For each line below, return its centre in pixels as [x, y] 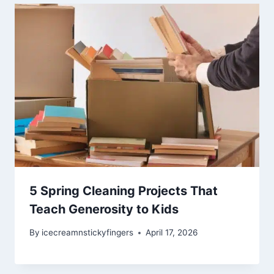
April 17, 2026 [172, 233]
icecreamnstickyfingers [88, 233]
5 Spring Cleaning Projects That [124, 191]
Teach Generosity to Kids [104, 209]
